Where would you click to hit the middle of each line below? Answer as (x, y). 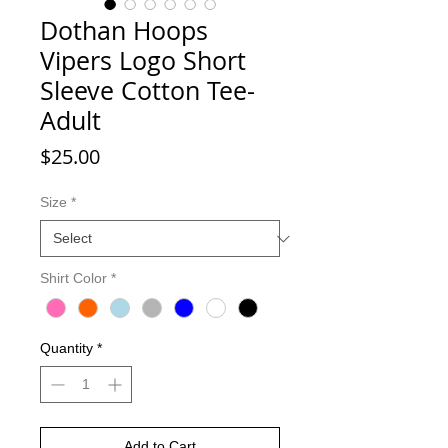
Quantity (66, 348)
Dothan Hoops (124, 30)
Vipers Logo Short (143, 60)
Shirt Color (73, 278)
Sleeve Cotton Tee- (147, 90)
